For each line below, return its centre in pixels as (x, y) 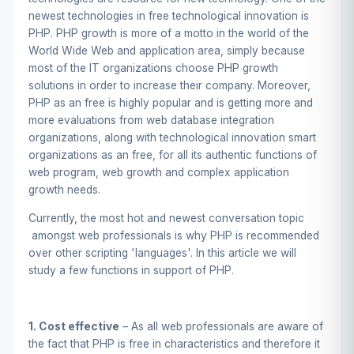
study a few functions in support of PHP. (131, 270)
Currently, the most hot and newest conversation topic (166, 218)
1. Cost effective (74, 327)
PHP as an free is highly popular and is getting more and (171, 102)
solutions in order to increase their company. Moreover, (169, 85)
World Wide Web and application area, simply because (167, 50)
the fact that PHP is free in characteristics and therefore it (174, 344)
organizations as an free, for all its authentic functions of (173, 154)
